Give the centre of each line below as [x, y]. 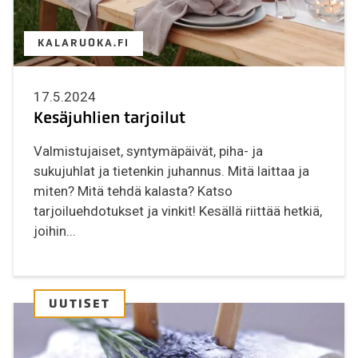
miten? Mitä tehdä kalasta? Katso [133, 191]
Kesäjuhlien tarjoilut [110, 117]
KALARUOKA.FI [84, 43]
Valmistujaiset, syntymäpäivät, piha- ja [149, 151]
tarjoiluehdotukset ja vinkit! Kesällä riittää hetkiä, [178, 211]
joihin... [55, 231]
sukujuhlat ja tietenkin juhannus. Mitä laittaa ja [172, 171]
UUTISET [80, 303]
